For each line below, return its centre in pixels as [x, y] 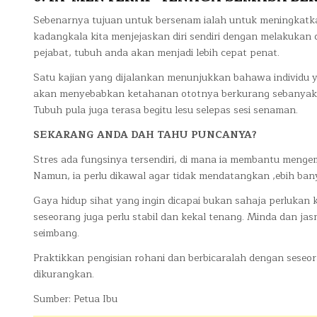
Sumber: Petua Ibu [75, 299]
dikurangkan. [64, 274]
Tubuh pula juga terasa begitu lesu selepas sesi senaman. [166, 110]
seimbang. [56, 233]
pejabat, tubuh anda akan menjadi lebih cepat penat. [156, 52]
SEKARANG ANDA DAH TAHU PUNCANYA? [145, 134]
